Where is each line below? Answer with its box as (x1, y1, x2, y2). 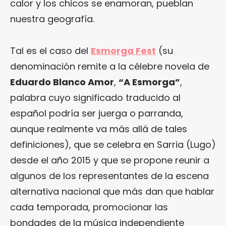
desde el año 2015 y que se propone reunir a (10, 153, 209, 166)
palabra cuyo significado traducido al (10, 91, 181, 104)
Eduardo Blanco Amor (10, 75, 114, 88)
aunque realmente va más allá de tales (10, 122, 187, 135)
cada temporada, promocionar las (10, 200, 168, 213)
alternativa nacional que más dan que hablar (10, 185, 214, 198)
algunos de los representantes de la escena (10, 169, 209, 182)
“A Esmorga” (119, 75, 180, 88)
